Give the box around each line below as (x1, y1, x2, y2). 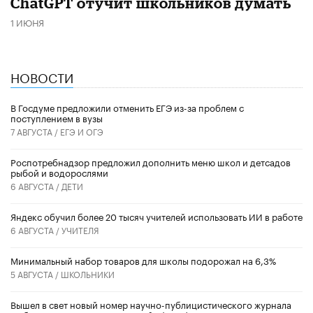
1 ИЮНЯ (10, 14, 44, 29)
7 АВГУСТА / (10, 124, 60, 138)
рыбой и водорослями (10, 164, 108, 179)
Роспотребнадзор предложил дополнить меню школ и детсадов (10, 154, 291, 168)
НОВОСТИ (10, 66, 73, 86)
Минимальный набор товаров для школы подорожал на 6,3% (10, 252, 276, 267)
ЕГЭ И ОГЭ (60, 124, 103, 138)
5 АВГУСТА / (10, 266, 61, 280)
